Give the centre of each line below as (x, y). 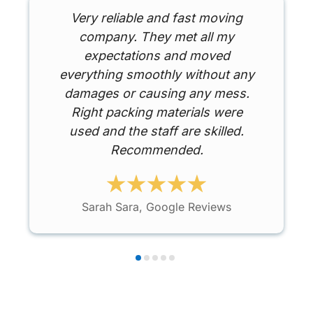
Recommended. (156, 150)
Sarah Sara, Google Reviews (157, 206)
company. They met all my (157, 36)
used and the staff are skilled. (157, 131)
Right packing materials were (156, 112)
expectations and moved (156, 55)
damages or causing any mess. (156, 93)
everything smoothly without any (156, 74)
